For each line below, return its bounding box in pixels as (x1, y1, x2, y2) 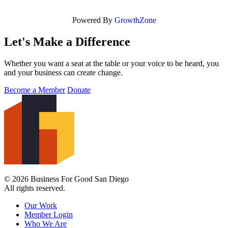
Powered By (72, 16, 115, 25)
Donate (67, 85, 91, 94)
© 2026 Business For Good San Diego (4, 174, 129, 183)
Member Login (24, 210, 73, 219)
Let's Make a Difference (4, 35, 130, 49)
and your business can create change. (4, 68, 123, 77)
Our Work (24, 201, 57, 210)
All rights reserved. (4, 183, 65, 192)
